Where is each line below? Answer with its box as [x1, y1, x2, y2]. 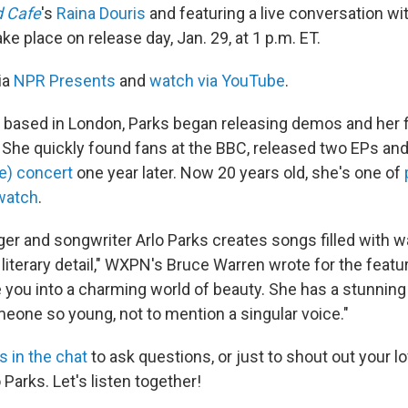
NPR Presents [14, 70, 116, 90]
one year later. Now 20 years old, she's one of [73, 162, 404, 182]
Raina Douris [56, 3, 146, 23]
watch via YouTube [149, 70, 285, 90]
